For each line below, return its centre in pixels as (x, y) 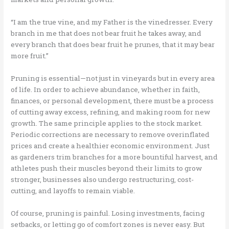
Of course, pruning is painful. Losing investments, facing (108, 213)
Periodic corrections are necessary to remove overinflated (110, 134)
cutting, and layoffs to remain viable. (73, 190)
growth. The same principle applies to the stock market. (107, 123)
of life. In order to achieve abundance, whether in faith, (106, 89)
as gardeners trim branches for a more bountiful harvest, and (114, 157)
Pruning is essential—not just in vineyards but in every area (113, 78)
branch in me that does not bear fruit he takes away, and (106, 33)
